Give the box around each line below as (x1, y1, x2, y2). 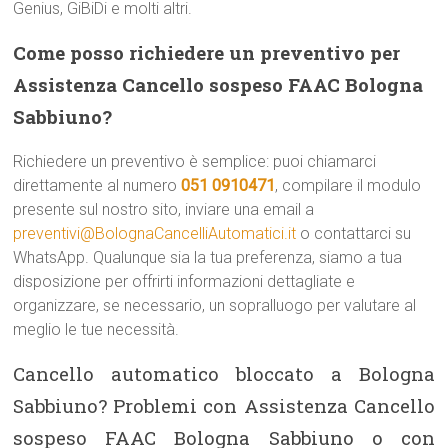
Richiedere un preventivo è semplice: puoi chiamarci (13, 152, 377, 171)
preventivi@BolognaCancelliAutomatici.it (13, 224, 297, 243)
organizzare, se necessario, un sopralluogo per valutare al (13, 296, 417, 315)
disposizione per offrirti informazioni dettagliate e (13, 272, 356, 291)
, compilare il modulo (275, 176, 422, 195)
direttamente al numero (13, 176, 182, 195)
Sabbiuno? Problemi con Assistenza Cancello (13, 393, 435, 418)
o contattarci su (296, 224, 412, 243)
